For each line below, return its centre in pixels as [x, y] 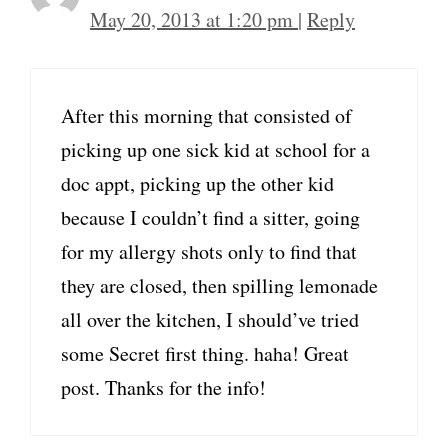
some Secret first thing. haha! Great [205, 354]
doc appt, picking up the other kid [197, 184]
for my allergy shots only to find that [209, 252]
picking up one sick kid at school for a [215, 150]
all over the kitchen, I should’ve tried [210, 320]
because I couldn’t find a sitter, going [210, 218]
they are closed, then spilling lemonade [219, 286]
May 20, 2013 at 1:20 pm [194, 20]
